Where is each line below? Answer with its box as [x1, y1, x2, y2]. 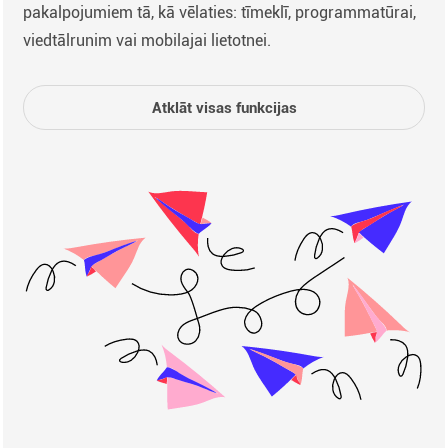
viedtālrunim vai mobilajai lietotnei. [23, 31, 271, 50]
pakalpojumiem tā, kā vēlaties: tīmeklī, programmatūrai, [23, 3, 416, 22]
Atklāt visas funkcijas [151, 99, 297, 117]
